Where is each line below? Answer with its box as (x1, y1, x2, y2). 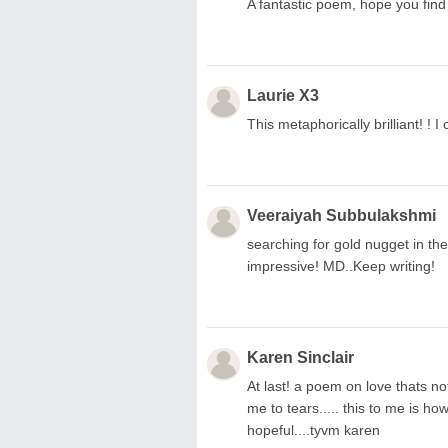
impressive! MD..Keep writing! (247, 257, 435, 274)
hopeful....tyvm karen (247, 421, 380, 438)
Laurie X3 (247, 86, 319, 104)
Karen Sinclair (247, 348, 354, 366)
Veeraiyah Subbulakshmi (247, 206, 436, 224)
